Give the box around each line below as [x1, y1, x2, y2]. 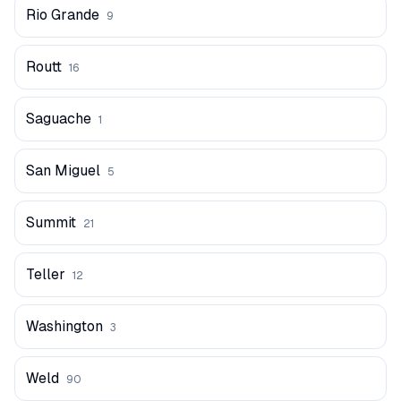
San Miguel [26, 162, 100, 179]
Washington [26, 318, 103, 335]
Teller [26, 266, 65, 283]
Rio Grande [26, 6, 99, 23]
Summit [26, 214, 76, 231]
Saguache [26, 110, 91, 127]
